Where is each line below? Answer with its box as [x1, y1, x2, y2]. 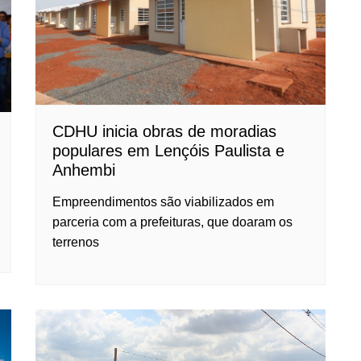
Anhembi [52, 160, 115, 179]
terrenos [52, 234, 99, 249]
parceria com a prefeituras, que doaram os [52, 214, 293, 229]
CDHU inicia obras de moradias [52, 122, 276, 140]
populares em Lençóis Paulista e [52, 141, 284, 160]
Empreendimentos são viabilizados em [52, 194, 274, 209]
